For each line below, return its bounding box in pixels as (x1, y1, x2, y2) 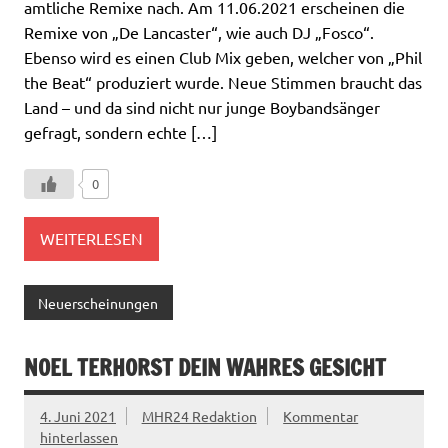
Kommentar (283, 407, 359, 426)
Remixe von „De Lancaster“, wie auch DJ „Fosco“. (24, 21, 374, 42)
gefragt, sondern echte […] (24, 121, 217, 142)
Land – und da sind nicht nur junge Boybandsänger (24, 96, 380, 117)
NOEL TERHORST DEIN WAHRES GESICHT (24, 352, 386, 384)
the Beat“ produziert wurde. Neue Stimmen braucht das (24, 71, 422, 92)
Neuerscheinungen (38, 293, 159, 312)
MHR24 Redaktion (141, 407, 257, 426)
